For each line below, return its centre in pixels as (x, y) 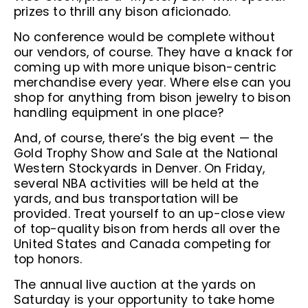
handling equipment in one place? (119, 113)
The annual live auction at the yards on (135, 285)
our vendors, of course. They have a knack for (154, 52)
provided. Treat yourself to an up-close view (149, 214)
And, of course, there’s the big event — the (144, 138)
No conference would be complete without (144, 37)
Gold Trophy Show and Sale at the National (146, 153)
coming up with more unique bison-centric (145, 67)
